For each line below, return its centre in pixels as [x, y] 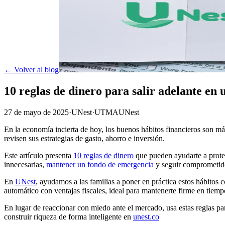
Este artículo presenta [39, 155]
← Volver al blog [31, 70]
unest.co [146, 216]
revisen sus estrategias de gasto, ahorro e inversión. [84, 138]
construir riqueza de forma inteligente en [69, 216]
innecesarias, [25, 164]
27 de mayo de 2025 [36, 112]
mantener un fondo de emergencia [100, 164]
